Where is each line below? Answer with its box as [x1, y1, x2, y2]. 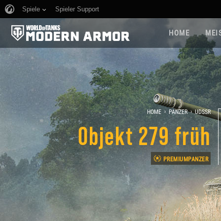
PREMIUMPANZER [163, 156, 209, 163]
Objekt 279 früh [78, 120, 211, 149]
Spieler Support [55, 5, 99, 13]
